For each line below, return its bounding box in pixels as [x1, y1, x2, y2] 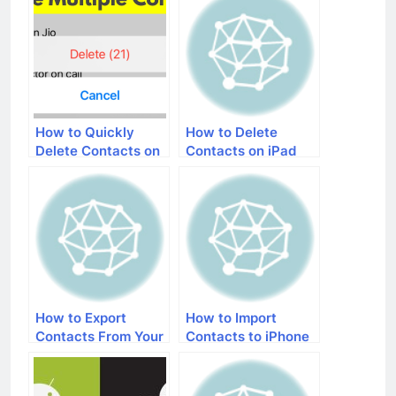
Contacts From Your [35, 327, 164, 345]
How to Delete [186, 123, 278, 141]
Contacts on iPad [186, 141, 296, 159]
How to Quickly [35, 123, 134, 141]
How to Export [35, 308, 126, 326]
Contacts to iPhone [186, 327, 309, 345]
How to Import [186, 308, 277, 326]
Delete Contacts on [35, 141, 160, 159]
